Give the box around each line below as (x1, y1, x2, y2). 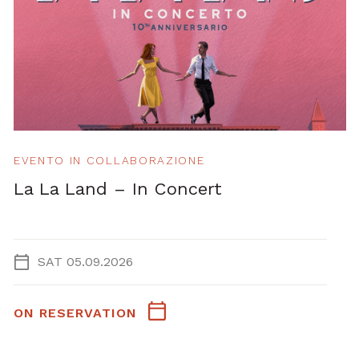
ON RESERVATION (14, 305, 137, 321)
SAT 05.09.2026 (38, 254, 133, 269)
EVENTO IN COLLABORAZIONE (14, 154, 205, 167)
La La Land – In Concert (14, 179, 222, 199)
